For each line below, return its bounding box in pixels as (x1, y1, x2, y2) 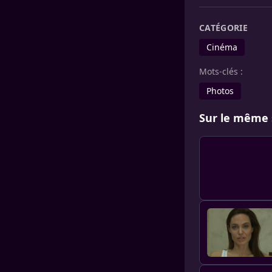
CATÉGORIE (199, 22, 248, 34)
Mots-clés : (199, 66, 243, 78)
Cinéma (206, 41, 237, 53)
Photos (206, 85, 234, 97)
